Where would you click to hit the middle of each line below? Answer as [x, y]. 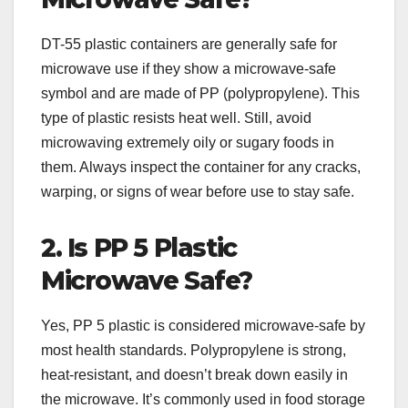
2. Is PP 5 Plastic [139, 248]
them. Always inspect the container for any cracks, [201, 168]
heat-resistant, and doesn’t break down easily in [194, 375]
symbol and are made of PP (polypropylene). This [200, 94]
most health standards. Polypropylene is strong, [194, 351]
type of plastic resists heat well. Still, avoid [176, 118]
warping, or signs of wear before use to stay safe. [198, 192]
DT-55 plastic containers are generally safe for [189, 45]
